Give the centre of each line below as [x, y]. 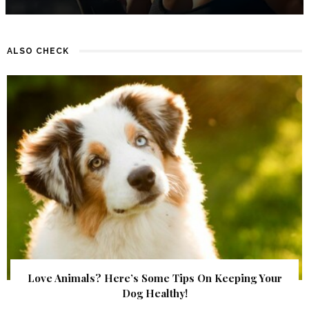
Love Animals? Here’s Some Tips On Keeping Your [154, 278]
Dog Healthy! [154, 293]
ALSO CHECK [38, 51]
